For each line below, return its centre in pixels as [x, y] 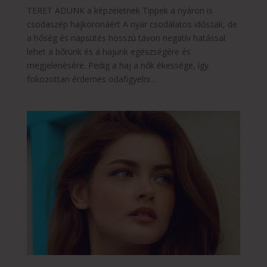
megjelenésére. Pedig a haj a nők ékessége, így [117, 65]
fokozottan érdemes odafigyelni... [91, 79]
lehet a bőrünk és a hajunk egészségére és [108, 51]
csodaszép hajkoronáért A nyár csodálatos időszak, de [132, 24]
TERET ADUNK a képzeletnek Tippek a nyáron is [119, 10]
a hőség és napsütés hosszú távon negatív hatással [126, 38]
